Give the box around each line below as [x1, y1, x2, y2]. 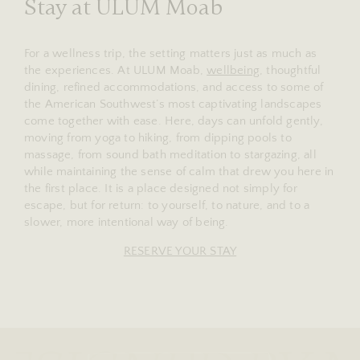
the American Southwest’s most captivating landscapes [24, 96, 322, 111]
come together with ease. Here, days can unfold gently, [24, 113, 323, 128]
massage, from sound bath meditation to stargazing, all [24, 147, 317, 162]
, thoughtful [260, 63, 321, 77]
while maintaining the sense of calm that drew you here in [24, 164, 334, 178]
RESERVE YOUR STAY [123, 243, 237, 258]
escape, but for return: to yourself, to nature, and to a [24, 198, 310, 212]
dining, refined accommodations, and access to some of [24, 80, 324, 94]
